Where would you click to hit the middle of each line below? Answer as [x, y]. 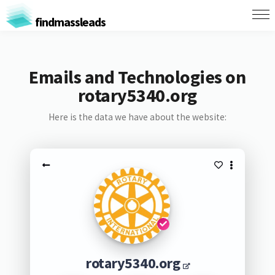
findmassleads [69, 21]
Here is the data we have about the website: [137, 117]
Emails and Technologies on [137, 77]
